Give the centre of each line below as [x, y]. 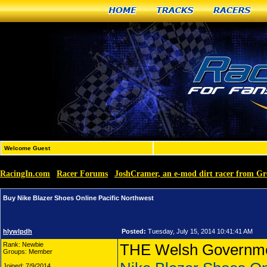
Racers [233, 11]
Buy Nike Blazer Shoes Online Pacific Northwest [78, 198]
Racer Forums [82, 174]
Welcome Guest [27, 148]
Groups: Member [28, 252]
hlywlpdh [18, 231]
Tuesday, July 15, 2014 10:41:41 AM [199, 231]
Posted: [134, 231]
